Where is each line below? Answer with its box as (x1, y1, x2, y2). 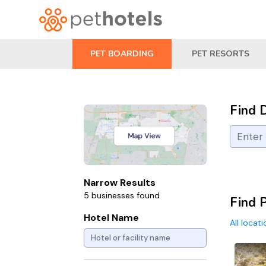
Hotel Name (84, 211, 139, 224)
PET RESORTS (192, 48, 249, 59)
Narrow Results (84, 176, 156, 189)
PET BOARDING (90, 48, 154, 59)
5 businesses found (84, 189, 160, 201)
